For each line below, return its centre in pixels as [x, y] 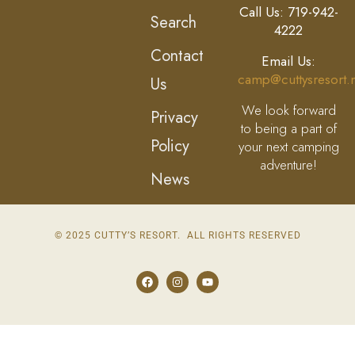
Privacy [175, 118]
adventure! [289, 165]
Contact [177, 56]
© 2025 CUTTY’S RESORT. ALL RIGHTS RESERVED [177, 236]
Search [174, 23]
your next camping [288, 147]
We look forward [288, 111]
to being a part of [288, 129]
